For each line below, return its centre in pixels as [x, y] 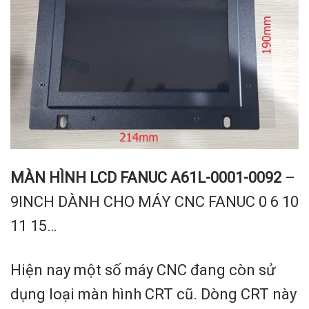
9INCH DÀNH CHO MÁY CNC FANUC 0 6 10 [154, 202]
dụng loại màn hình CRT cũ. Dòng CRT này [153, 295]
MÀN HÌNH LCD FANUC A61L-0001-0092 [146, 178]
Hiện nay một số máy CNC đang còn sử [143, 270]
